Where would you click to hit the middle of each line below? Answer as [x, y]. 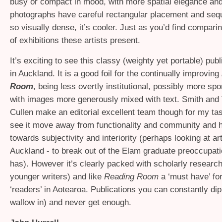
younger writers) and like [57, 176]
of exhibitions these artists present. [75, 40]
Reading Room [133, 176]
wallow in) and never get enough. [71, 202]
